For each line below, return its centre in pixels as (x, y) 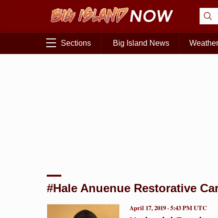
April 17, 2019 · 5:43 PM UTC (168, 208)
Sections (76, 43)
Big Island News (141, 43)
